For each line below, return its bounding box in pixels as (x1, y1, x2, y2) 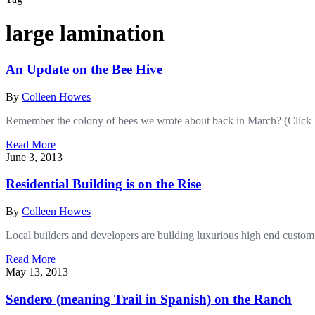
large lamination (6, 20, 165, 46)
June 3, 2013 (6, 150, 63, 163)
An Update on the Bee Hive (6, 61, 162, 77)
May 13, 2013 (6, 266, 68, 278)
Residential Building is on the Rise (6, 176, 201, 192)
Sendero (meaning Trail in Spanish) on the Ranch (6, 291, 292, 307)
